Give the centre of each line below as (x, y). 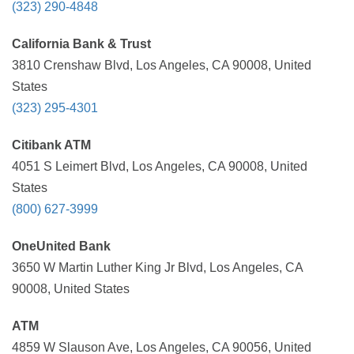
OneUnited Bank (61, 246)
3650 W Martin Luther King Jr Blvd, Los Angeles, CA (157, 267)
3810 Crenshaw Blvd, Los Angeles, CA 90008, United (162, 65)
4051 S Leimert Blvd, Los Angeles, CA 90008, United (160, 166)
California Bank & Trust (81, 44)
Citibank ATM (51, 145)
